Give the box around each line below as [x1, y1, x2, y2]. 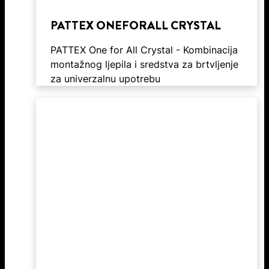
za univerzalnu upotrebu [50, 72, 160, 85]
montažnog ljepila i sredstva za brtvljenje [50, 58, 238, 70]
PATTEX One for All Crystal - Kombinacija [50, 43, 238, 56]
